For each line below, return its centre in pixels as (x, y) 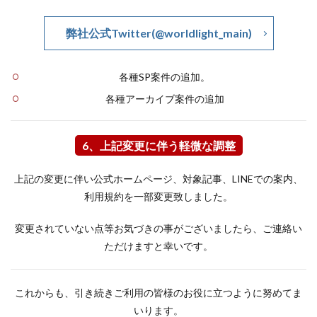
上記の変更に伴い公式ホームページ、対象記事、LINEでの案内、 (158, 179)
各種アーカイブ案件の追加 (165, 99)
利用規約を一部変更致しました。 (158, 196)
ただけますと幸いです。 (158, 246)
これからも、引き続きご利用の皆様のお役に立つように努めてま (158, 293)
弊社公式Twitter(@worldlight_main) (158, 33)
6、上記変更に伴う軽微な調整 (158, 145)
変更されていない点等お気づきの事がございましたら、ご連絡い (158, 228)
